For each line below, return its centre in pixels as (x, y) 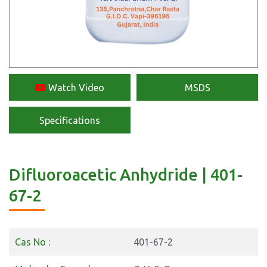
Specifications (70, 120)
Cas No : (32, 242)
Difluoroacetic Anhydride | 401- (126, 175)
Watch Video (75, 87)
